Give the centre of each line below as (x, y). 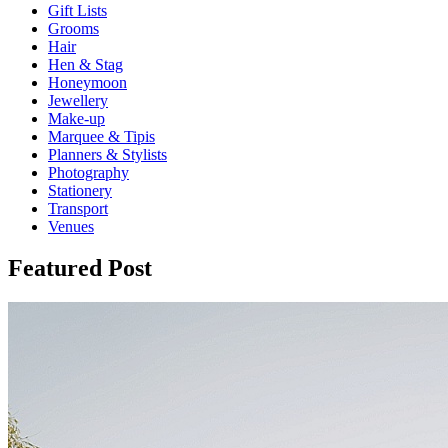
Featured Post (80, 268)
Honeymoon (87, 82)
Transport (78, 208)
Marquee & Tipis (101, 136)
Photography (88, 172)
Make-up (76, 118)
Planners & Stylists (107, 154)
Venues (71, 226)
